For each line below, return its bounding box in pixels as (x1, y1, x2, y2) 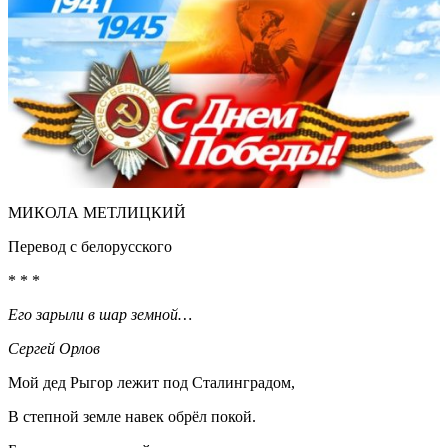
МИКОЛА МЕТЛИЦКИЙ (8, 203, 186, 221)
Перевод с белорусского (8, 237, 172, 255)
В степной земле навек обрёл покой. (8, 407, 256, 425)
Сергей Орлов (8, 339, 100, 357)
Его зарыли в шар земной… (8, 305, 192, 323)
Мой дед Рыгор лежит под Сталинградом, (8, 373, 295, 391)
